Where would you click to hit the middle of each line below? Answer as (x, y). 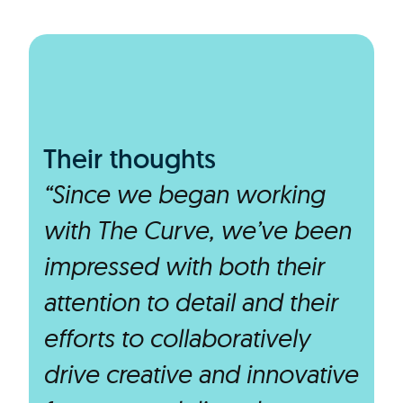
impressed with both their (184, 266)
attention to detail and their (190, 302)
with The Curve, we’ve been (197, 230)
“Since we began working (184, 194)
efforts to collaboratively (176, 338)
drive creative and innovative (201, 374)
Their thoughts (130, 159)
